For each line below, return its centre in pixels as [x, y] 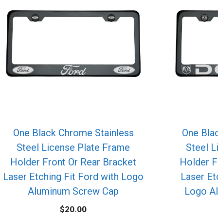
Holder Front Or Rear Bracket [73, 162]
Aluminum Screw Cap [73, 191]
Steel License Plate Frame [73, 148]
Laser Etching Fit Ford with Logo [73, 177]
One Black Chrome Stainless [73, 133]
